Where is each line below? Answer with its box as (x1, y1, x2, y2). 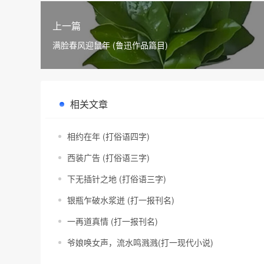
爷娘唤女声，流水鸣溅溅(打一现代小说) (67, 236, 213, 248)
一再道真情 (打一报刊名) (67, 215, 158, 227)
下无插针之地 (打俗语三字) (67, 173, 166, 184)
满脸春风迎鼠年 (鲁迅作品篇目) (52, 39, 168, 51)
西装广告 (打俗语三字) (67, 151, 150, 163)
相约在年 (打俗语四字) (67, 130, 150, 142)
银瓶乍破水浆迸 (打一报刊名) (67, 194, 174, 206)
